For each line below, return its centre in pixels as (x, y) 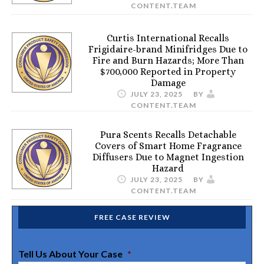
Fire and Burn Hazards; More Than (168, 60)
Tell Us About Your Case (70, 253)
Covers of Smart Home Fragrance (168, 146)
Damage (168, 82)
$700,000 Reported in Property (168, 71)
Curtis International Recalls (168, 38)
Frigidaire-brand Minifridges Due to (168, 49)
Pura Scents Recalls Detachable (168, 134)
